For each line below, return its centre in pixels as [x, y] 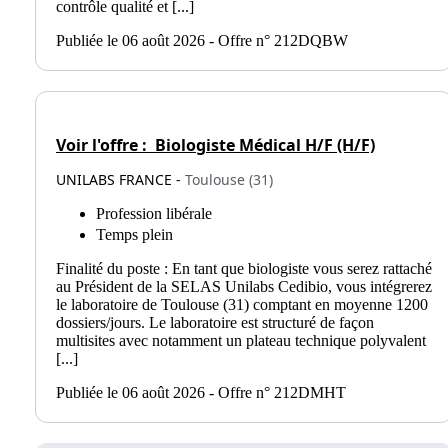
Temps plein [134, 234]
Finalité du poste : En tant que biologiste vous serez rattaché [244, 268]
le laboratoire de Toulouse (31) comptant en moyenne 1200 [242, 304]
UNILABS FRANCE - [120, 179]
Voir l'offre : [103, 144]
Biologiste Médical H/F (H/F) [263, 144]
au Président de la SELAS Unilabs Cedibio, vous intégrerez [244, 286]
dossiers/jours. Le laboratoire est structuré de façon [215, 322]
